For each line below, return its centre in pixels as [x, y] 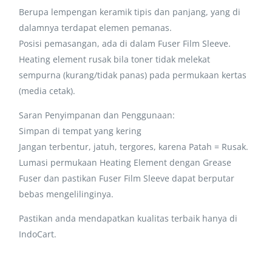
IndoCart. [38, 234]
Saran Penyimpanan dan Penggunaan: [97, 115]
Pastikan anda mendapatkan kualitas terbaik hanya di [128, 218]
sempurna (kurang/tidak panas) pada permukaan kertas [133, 75]
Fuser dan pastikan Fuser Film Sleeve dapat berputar [127, 178]
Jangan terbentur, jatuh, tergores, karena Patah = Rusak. [134, 146]
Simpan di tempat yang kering [80, 131]
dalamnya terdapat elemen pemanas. [96, 27]
